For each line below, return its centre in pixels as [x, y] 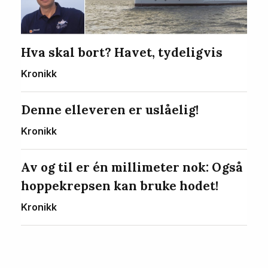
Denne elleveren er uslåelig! [109, 109]
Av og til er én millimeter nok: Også [132, 167]
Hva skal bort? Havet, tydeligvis [121, 52]
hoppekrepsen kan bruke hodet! [119, 185]
